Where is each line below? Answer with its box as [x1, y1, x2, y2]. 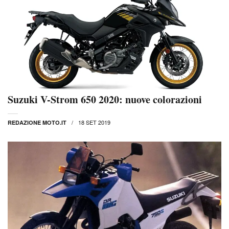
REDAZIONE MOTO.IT [8, 119, 66, 127]
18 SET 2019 [78, 118, 110, 127]
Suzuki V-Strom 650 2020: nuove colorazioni [8, 92, 202, 107]
